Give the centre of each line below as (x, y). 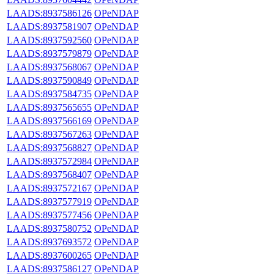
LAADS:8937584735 (49, 94)
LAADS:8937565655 (49, 107)
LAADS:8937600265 (49, 255)
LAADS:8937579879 (49, 53)
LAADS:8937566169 (49, 120)
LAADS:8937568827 (49, 147)
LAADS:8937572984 (49, 161)
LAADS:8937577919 (49, 201)
